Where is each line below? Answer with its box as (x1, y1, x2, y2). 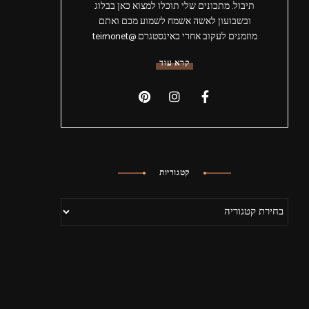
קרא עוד (159, 57, 190, 70)
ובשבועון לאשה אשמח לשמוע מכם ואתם (98, 13, 251, 30)
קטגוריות (159, 166, 190, 179)
